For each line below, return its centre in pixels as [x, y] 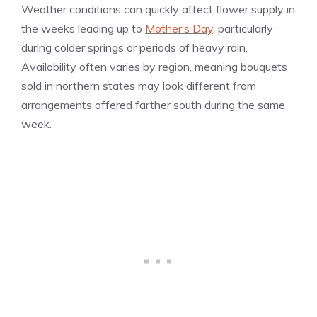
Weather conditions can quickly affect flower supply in [158, 9]
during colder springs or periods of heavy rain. [134, 47]
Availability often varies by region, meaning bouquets [154, 66]
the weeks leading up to [83, 28]
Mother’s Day [179, 28]
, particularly [243, 28]
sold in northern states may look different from [139, 85]
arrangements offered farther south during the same [153, 104]
